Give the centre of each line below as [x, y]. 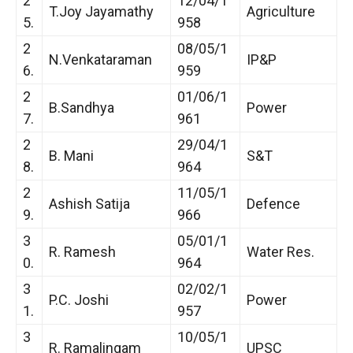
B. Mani [71, 155]
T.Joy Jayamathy [101, 11]
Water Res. [281, 251]
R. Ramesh [82, 251]
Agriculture [281, 11]
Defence [273, 203]
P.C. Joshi [79, 299]
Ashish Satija [89, 203]
